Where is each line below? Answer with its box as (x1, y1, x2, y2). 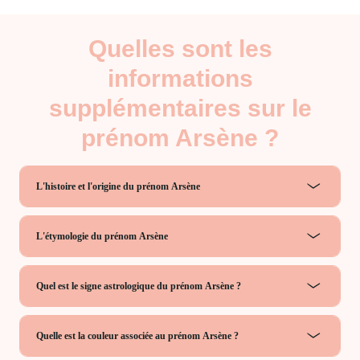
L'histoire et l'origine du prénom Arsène (36, 180, 200, 192)
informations (107, 64, 253, 92)
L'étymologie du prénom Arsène (36, 230, 168, 242)
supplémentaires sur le (48, 94, 312, 121)
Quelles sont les (88, 35, 272, 62)
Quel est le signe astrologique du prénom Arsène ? (36, 280, 241, 292)
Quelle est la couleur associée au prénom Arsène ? (36, 329, 239, 342)
